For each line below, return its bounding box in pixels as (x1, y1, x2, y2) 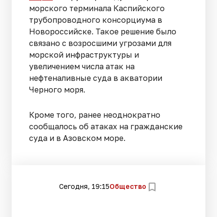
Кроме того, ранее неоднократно (29, 109, 160, 120)
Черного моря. (29, 84, 87, 94)
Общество (109, 182, 146, 190)
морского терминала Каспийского (29, 3, 165, 13)
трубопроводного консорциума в (29, 15, 162, 25)
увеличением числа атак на (29, 61, 135, 71)
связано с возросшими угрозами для (29, 38, 171, 48)
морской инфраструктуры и (29, 49, 139, 60)
